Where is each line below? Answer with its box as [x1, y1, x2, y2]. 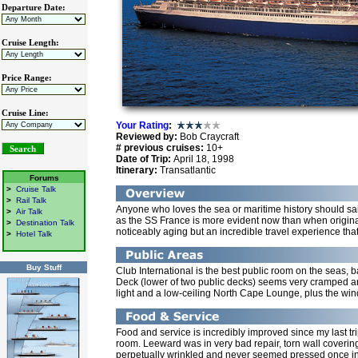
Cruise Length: [2, 38, 59, 47]
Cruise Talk [16, 185, 56, 193]
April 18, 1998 [173, 153, 234, 165]
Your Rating [116, 120, 169, 132]
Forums [29, 173, 59, 182]
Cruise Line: [2, 109, 49, 117]
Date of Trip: [116, 153, 173, 165]
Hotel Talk [16, 229, 52, 238]
